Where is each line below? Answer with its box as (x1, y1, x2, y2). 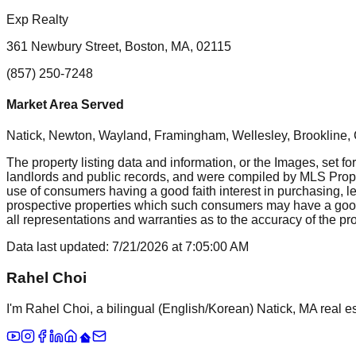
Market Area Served (6, 98, 124, 112)
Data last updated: (6, 240, 112, 254)
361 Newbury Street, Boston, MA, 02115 (6, 39, 231, 53)
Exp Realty (6, 12, 68, 26)
